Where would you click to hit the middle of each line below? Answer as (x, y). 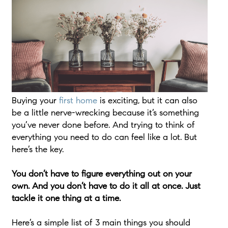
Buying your (35, 101)
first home (78, 101)
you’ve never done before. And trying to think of (103, 125)
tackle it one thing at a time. (66, 198)
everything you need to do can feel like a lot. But (104, 137)
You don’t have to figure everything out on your (102, 174)
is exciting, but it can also (147, 101)
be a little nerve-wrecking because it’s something (105, 113)
